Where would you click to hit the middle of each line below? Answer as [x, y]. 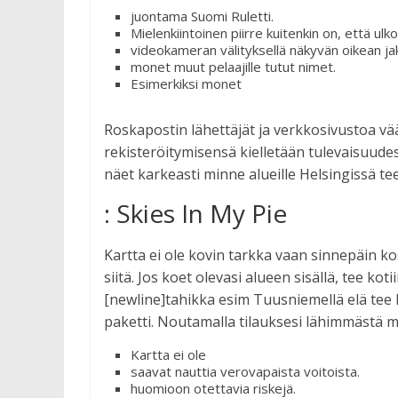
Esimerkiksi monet [186, 84]
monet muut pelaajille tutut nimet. [233, 67]
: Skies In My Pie [195, 213]
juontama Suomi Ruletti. [202, 16]
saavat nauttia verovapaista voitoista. [245, 371]
